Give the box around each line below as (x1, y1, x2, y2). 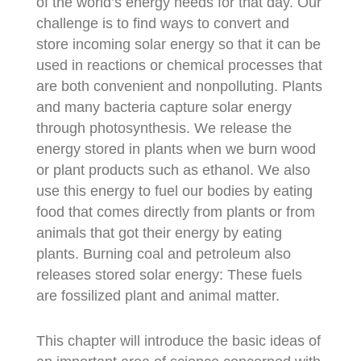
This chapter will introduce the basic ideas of (35, 333, 321, 350)
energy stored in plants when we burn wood (35, 141, 316, 158)
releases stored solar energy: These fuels (35, 267, 302, 284)
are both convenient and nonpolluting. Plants (35, 78, 322, 95)
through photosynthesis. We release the (35, 120, 292, 137)
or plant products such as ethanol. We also (35, 162, 310, 179)
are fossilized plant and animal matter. (35, 288, 280, 305)
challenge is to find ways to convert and (35, 15, 289, 32)
